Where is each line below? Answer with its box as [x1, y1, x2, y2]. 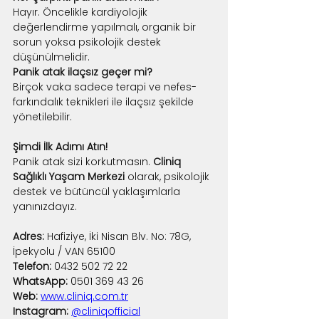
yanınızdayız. [13, 199, 77, 214]
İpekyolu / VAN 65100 [13, 244, 115, 258]
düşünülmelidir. [13, 49, 90, 64]
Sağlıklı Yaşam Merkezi [13, 169, 125, 184]
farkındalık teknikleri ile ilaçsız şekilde [13, 94, 197, 109]
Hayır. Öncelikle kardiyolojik [13, 4, 150, 19]
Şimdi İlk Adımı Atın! [13, 139, 108, 154]
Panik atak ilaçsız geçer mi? [13, 64, 152, 79]
